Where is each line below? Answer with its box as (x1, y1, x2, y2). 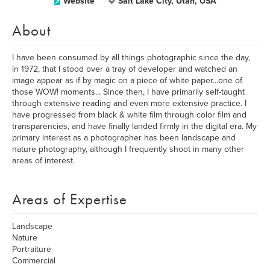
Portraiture (12, 244, 51, 254)
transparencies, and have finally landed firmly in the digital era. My (12, 121, 257, 131)
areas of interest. (12, 155, 75, 166)
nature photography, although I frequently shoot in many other (12, 144, 244, 154)
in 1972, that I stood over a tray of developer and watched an (12, 64, 237, 74)
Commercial (12, 256, 55, 266)
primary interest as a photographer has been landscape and (12, 133, 236, 143)
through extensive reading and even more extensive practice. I (12, 98, 246, 108)
